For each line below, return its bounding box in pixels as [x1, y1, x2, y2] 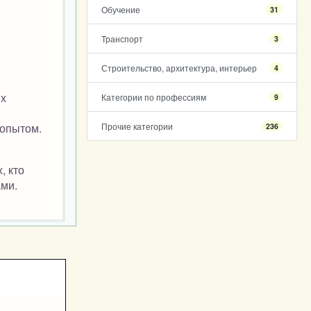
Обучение [101, 3, 140, 15]
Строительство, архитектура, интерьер [101, 62, 257, 74]
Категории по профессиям [101, 91, 206, 103]
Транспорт [101, 33, 143, 44]
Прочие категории [101, 120, 173, 132]
